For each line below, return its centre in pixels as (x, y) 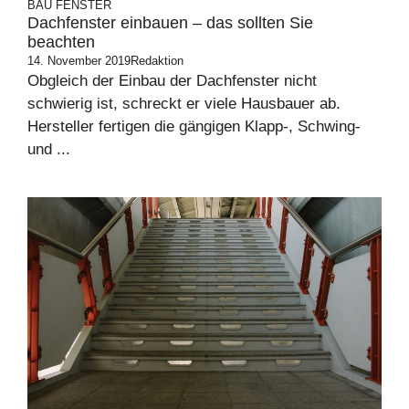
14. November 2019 (79, 61)
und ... (49, 150)
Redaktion (157, 61)
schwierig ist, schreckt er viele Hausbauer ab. (184, 104)
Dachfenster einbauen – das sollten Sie (170, 23)
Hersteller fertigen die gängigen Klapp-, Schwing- (194, 127)
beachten (61, 42)
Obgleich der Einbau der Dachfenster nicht (172, 81)
